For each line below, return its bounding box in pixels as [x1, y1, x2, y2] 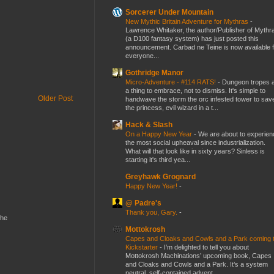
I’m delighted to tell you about [164, 243, 249, 251]
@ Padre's [125, 198, 161, 207]
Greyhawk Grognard [125, 172, 196, 181]
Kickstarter [125, 243, 160, 251]
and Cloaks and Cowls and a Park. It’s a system [125, 260, 268, 268]
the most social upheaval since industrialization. [125, 138, 265, 146]
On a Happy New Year [125, 130, 194, 138]
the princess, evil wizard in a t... [125, 103, 218, 111]
